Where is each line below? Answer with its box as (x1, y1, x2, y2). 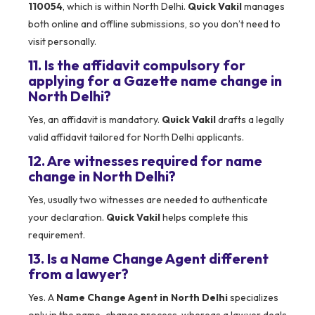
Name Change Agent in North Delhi (56, 291, 228, 304)
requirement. (28, 229, 85, 242)
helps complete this (160, 211, 248, 224)
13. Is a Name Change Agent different (28, 250, 269, 268)
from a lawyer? (28, 265, 129, 283)
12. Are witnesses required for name (28, 152, 262, 170)
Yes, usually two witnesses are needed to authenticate (28, 193, 268, 207)
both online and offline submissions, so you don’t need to (28, 18, 281, 31)
